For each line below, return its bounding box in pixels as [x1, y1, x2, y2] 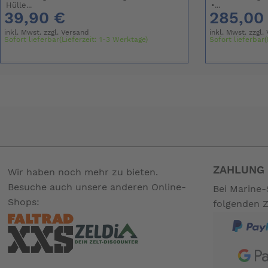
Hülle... [6, 2, 32, 10]
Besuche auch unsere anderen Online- [8, 182, 187, 192]
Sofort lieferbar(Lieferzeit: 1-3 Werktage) [4, 36, 148, 44]
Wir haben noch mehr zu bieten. [8, 167, 159, 177]
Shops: [8, 197, 40, 207]
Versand [61, 29, 90, 36]
